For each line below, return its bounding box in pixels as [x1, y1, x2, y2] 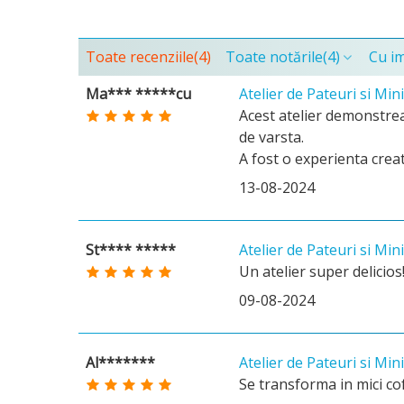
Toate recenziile [86, 47, 194, 67]
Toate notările [225, 47, 323, 67]
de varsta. [239, 127, 304, 147]
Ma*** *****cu [86, 84, 191, 104]
